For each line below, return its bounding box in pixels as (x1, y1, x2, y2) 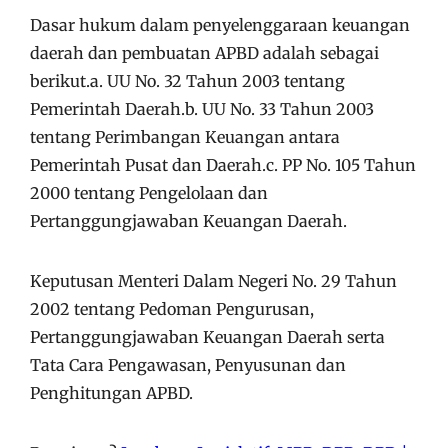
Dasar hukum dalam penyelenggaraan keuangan (30, 14, 410, 35)
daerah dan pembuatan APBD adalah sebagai (30, 42, 379, 63)
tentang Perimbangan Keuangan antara (30, 126, 340, 147)
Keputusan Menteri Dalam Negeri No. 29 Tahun (30, 270, 397, 291)
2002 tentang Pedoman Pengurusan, (30, 298, 314, 319)
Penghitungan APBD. (30, 382, 193, 403)
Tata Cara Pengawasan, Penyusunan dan (30, 354, 346, 375)
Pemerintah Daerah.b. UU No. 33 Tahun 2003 (30, 98, 374, 119)
